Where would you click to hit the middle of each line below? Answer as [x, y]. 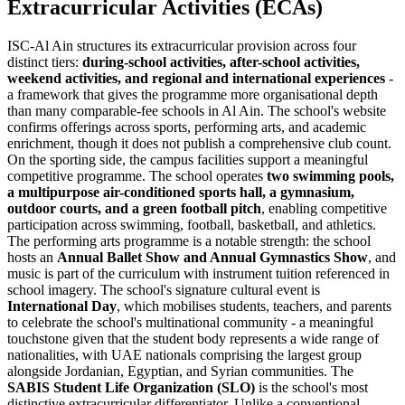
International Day [62, 306]
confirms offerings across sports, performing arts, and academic [187, 127]
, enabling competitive [324, 209]
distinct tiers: [45, 62]
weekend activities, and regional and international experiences [196, 79]
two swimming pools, [330, 176]
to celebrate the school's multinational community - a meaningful [190, 323]
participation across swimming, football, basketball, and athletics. [192, 225]
